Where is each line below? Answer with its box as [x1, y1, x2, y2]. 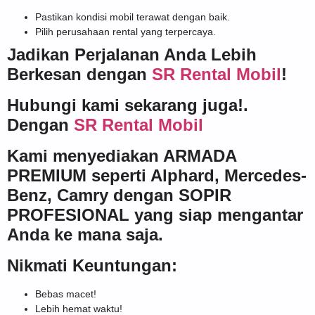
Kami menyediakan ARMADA [7, 146, 236, 165]
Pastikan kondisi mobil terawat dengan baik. [35, 11, 230, 22]
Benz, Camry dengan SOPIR [7, 185, 231, 205]
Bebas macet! [35, 288, 96, 300]
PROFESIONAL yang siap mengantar [7, 205, 303, 224]
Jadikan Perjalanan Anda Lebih [7, 44, 257, 64]
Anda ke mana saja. [7, 224, 163, 244]
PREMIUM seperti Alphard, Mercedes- [7, 165, 307, 185]
